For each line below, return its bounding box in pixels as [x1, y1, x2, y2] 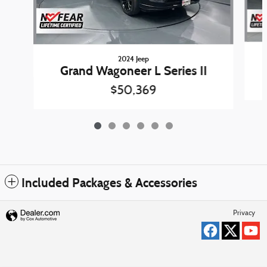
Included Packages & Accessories [21, 175, 197, 191]
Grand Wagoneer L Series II [60, 63, 207, 79]
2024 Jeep [117, 54, 149, 64]
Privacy [233, 210, 255, 218]
